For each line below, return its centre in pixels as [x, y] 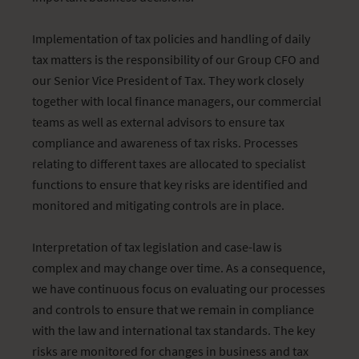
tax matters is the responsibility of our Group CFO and [176, 59]
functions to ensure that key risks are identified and [170, 184]
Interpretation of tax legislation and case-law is [157, 247]
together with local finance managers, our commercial [177, 101]
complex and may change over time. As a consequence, [179, 268]
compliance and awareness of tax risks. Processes [165, 143]
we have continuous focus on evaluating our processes [179, 288]
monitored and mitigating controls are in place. [158, 205]
